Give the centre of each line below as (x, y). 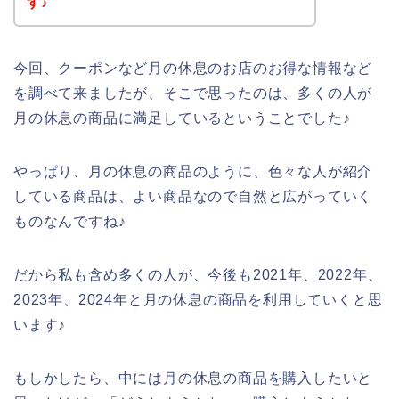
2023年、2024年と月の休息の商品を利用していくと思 (198, 299)
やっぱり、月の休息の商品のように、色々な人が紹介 (193, 171)
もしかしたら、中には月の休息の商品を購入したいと (193, 378)
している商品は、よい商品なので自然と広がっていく (193, 196)
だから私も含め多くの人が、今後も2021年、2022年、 (198, 274)
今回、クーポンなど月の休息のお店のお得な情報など (193, 68)
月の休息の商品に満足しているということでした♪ (182, 118)
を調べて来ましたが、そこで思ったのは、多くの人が (193, 93)
